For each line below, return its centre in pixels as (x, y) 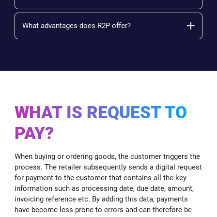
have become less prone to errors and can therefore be (103, 209)
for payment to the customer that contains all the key (101, 178)
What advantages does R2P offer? (77, 26)
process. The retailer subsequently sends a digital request (108, 167)
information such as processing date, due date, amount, (104, 188)
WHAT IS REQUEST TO (101, 112)
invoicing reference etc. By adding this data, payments (101, 199)
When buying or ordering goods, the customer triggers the (107, 156)
